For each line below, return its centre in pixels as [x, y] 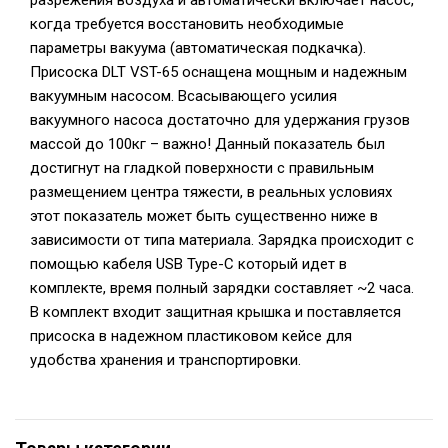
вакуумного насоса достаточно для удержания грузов [220, 120]
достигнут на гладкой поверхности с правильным [202, 168]
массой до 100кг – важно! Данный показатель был [207, 144]
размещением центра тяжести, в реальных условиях [211, 192]
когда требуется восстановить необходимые [187, 24]
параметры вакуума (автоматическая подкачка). [198, 48]
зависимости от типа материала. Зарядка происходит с [222, 240]
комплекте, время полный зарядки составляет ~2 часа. [222, 288]
